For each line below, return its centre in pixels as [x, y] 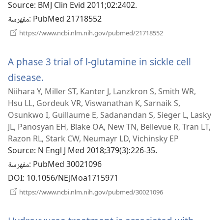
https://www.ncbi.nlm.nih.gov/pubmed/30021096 [90, 192]
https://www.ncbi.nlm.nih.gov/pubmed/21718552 [90, 33]
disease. [26, 77]
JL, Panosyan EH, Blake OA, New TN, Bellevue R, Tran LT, [109, 126]
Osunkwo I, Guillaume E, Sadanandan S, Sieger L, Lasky [110, 115]
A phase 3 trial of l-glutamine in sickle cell [99, 61]
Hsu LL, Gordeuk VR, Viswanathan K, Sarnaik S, [94, 103]
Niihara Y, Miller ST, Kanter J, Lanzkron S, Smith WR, [102, 91]
